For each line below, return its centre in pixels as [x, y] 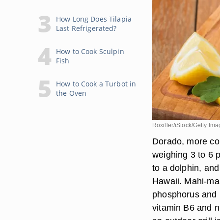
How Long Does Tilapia [94, 19]
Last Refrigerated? [86, 28]
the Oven [71, 93]
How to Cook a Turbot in [96, 84]
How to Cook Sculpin [90, 51]
